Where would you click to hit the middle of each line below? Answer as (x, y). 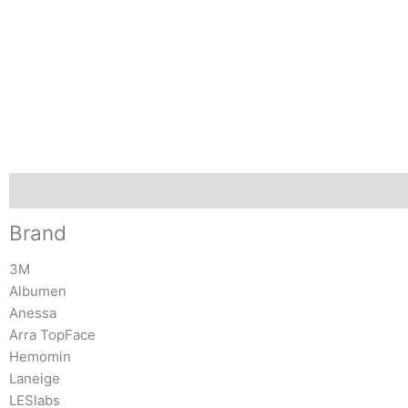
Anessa (33, 312)
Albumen (38, 291)
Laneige (35, 378)
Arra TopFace (52, 334)
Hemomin (40, 356)
